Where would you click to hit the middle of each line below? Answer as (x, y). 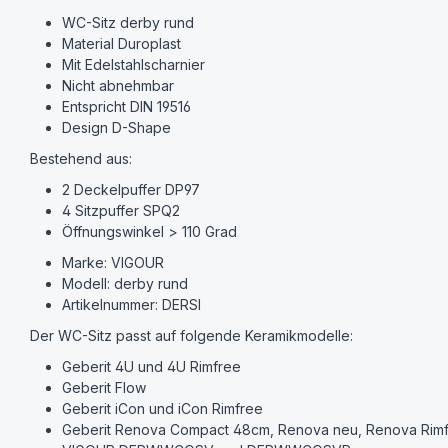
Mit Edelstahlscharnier (134, 65)
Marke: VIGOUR (113, 263)
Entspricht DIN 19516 (127, 107)
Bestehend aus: (81, 159)
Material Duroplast (122, 44)
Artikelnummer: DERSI (132, 305)
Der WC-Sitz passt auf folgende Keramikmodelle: (192, 336)
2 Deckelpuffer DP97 (131, 190)
